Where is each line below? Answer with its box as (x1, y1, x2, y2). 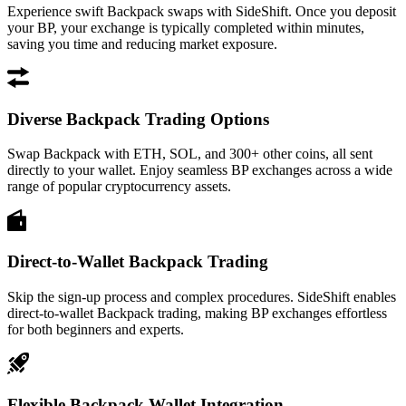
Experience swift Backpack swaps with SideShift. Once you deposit (7, 3, 396, 19)
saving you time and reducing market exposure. (7, 35, 277, 52)
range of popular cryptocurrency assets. (7, 179, 231, 195)
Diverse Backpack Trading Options (7, 109, 269, 129)
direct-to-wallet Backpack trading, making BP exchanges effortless (7, 304, 387, 321)
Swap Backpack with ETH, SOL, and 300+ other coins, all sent (7, 146, 372, 162)
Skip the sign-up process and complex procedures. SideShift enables (7, 288, 396, 304)
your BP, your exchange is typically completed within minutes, (7, 19, 364, 35)
